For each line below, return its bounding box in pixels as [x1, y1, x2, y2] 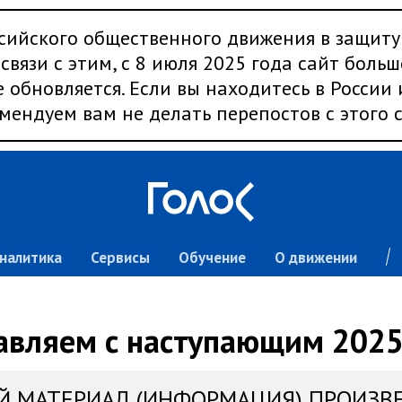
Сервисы [90, 248, 150, 267]
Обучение [178, 248, 246, 267]
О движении [274, 248, 357, 267]
